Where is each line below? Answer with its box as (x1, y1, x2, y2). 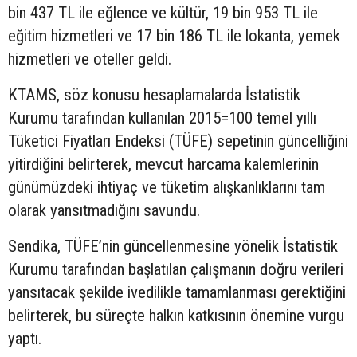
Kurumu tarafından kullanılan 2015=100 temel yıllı (8, 108, 316, 127)
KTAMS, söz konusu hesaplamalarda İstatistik (8, 84, 300, 104)
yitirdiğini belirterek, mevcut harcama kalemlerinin (8, 154, 319, 174)
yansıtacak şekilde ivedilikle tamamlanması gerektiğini (8, 282, 346, 302)
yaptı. (8, 328, 41, 348)
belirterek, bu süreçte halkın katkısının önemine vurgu (8, 305, 344, 325)
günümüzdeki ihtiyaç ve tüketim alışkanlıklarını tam (8, 177, 325, 197)
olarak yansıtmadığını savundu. (8, 200, 200, 220)
